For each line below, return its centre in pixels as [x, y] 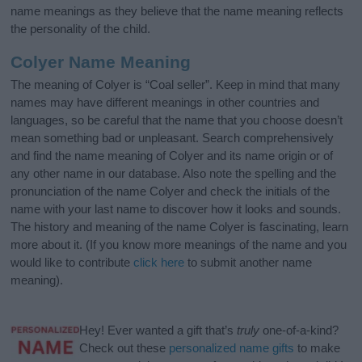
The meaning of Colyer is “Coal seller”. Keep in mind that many [176, 85]
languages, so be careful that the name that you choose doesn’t [177, 120]
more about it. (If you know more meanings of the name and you [179, 245]
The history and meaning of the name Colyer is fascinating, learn [180, 227]
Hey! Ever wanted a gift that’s [158, 330]
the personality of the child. [81, 28]
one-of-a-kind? [299, 330]
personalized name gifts [232, 348]
